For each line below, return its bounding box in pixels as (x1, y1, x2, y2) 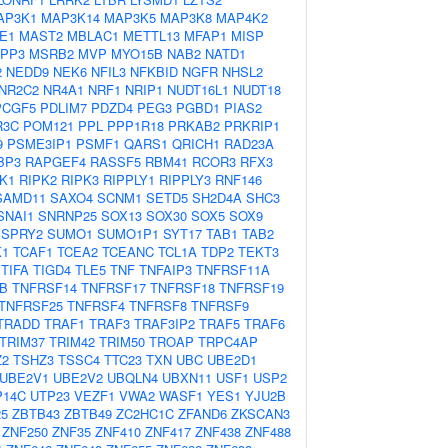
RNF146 (215, 170, 262, 189)
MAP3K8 (160, 8, 212, 27)
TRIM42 (49, 332, 95, 351)
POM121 (23, 116, 74, 135)
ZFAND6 (178, 404, 227, 423)
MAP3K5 (104, 8, 156, 27)
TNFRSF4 (67, 296, 125, 315)
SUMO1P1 (97, 224, 159, 243)
